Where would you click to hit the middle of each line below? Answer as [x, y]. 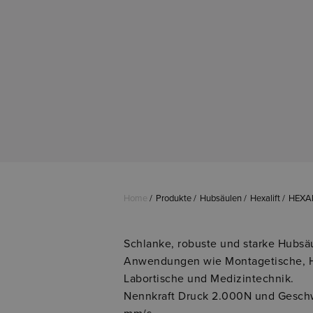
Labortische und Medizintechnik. [209, 279]
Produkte [174, 198]
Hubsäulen [221, 198]
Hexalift [265, 198]
